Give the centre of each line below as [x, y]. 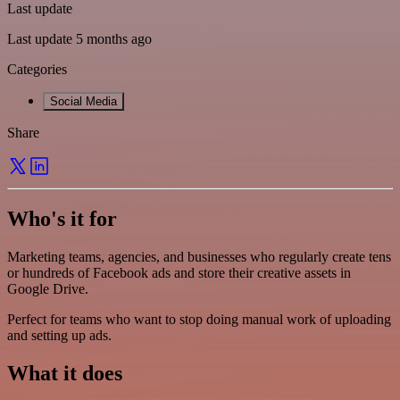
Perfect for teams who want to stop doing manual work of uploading [199, 319]
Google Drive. [48, 288]
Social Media [83, 101]
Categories [37, 69]
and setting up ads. [59, 335]
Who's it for [62, 218]
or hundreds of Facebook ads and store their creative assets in [179, 272]
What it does [65, 373]
